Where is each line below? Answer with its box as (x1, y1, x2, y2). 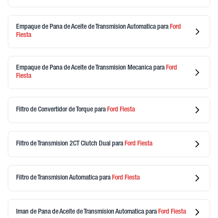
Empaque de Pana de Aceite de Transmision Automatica (16, 24, 157, 31)
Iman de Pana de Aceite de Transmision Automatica (16, 208, 145, 216)
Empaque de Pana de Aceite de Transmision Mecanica (16, 65, 153, 72)
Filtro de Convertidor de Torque (16, 106, 94, 113)
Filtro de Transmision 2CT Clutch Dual (16, 140, 112, 147)
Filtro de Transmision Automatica (16, 174, 99, 182)
